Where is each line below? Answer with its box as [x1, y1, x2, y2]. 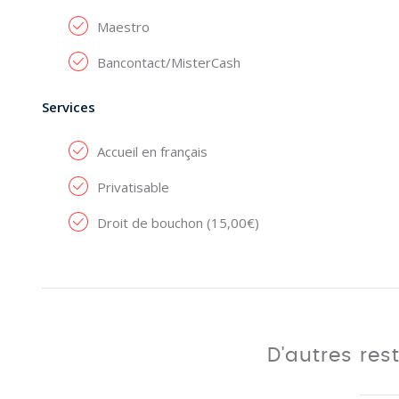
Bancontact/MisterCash [97, 53, 240, 71]
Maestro [97, 18, 150, 36]
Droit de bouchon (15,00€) [97, 214, 259, 232]
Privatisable [97, 178, 169, 196]
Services [42, 98, 95, 116]
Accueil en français [97, 142, 208, 160]
